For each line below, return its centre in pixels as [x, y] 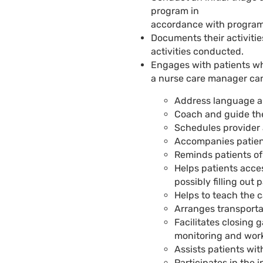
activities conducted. [197, 51]
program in [175, 11]
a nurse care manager [200, 78]
